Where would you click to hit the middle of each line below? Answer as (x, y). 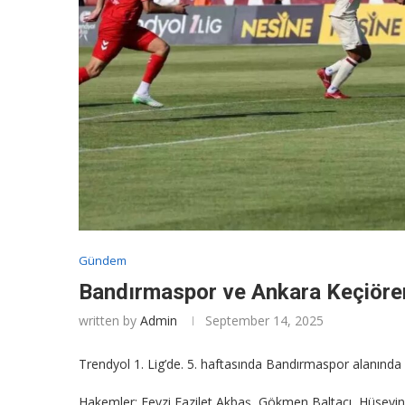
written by (109, 321)
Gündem (103, 261)
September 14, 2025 (264, 321)
